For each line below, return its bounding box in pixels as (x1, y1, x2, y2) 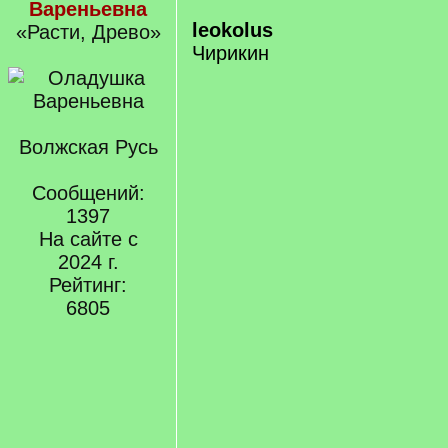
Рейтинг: (49, 274, 127, 296)
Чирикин (192, 42, 269, 64)
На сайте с (38, 228, 138, 250)
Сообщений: (31, 182, 145, 204)
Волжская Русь (18, 136, 158, 158)
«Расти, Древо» (15, 21, 161, 43)
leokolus (192, 19, 273, 41)
